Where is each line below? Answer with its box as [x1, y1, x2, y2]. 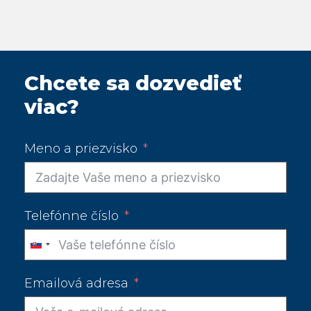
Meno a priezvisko [24, 140, 137, 156]
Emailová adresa [24, 275, 128, 291]
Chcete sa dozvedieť [24, 70, 242, 95]
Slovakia [36, 242, 88, 258]
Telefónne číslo [24, 208, 119, 224]
